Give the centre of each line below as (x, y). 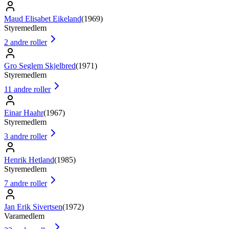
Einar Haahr (24, 113)
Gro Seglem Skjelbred (40, 66)
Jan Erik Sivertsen (33, 207)
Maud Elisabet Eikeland (43, 19)
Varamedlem (24, 216)
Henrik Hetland (29, 160)
